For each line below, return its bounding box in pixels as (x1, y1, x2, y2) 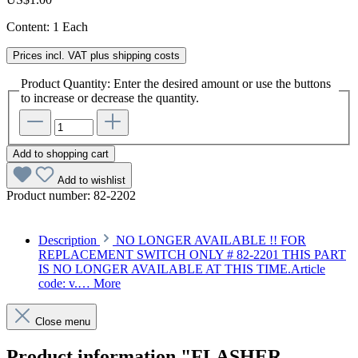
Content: (6, 19, 53, 34)
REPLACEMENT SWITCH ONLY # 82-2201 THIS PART (38, 248, 346, 262)
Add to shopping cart (13, 148, 109, 161)
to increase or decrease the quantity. (21, 90, 199, 105)
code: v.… (38, 276, 93, 291)
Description (38, 233, 97, 248)
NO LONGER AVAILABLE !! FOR (116, 233, 306, 248)
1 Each (53, 19, 88, 34)
